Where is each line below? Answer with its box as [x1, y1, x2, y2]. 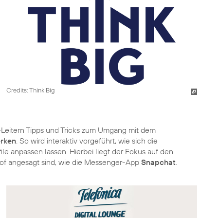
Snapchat [141, 157, 176, 167]
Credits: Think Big [6, 86, 55, 94]
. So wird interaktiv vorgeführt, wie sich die [16, 136, 158, 145]
